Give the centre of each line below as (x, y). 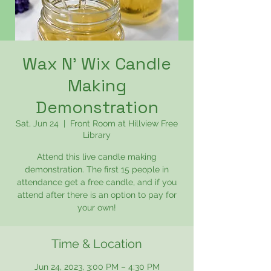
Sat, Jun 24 (37, 123)
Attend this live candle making (97, 157)
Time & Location (97, 244)
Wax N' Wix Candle (97, 64)
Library (97, 135)
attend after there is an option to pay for (97, 195)
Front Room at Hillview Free (124, 123)
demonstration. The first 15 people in (97, 169)
